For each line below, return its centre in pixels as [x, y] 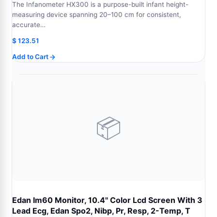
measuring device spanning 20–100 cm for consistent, [97, 15]
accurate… [29, 25]
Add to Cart [30, 57]
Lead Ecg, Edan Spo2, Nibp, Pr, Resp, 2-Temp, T [101, 211]
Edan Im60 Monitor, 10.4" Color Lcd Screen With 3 [107, 200]
